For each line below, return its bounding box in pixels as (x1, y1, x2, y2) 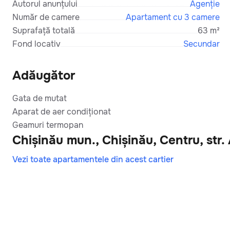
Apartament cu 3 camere (126, 11, 220, 23)
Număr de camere (12, 11, 80, 23)
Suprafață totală (12, 25, 75, 36)
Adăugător (12, 67, 75, 83)
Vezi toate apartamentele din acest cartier (12, 154, 174, 165)
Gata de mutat (12, 92, 67, 104)
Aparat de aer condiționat (12, 106, 111, 117)
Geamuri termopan (12, 119, 83, 130)
